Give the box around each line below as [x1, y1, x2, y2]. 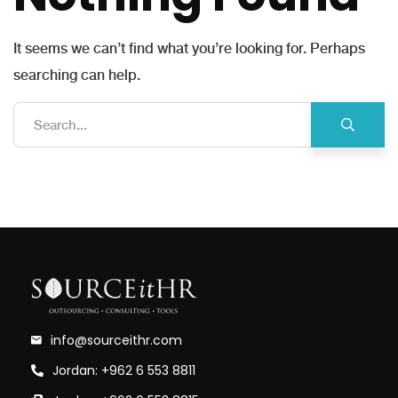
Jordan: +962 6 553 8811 [52, 362, 195, 380]
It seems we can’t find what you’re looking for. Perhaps [13, 40, 365, 57]
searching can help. [13, 67, 140, 84]
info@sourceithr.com [51, 331, 182, 350]
